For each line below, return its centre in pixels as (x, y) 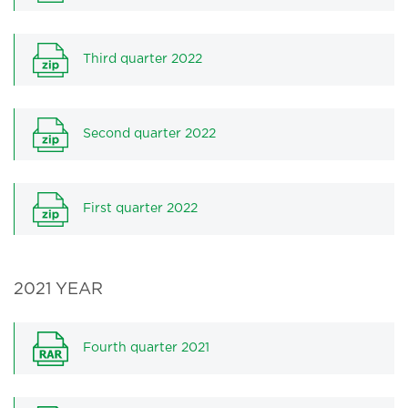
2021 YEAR (58, 290)
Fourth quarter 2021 (146, 348)
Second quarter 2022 (149, 134)
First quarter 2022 (140, 209)
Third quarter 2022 (143, 59)
